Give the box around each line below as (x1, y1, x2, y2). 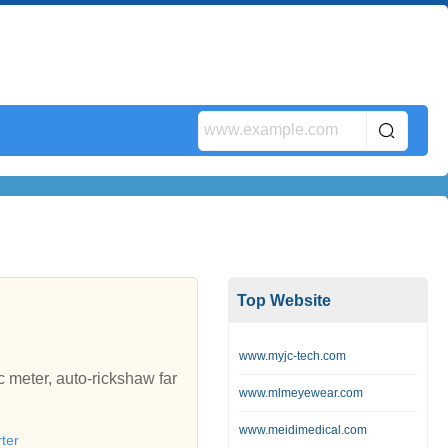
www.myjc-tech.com (239, 349, 346, 363)
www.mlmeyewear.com (239, 386, 363, 400)
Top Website (237, 292, 331, 309)
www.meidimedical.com (239, 423, 367, 437)
